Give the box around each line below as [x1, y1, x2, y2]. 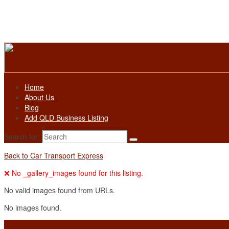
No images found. [4, 202, 61, 213]
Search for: [4, 131, 40, 142]
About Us [25, 92, 54, 102]
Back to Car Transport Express [4, 150, 103, 161]
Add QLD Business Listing [25, 112, 108, 123]
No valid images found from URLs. [4, 185, 115, 195]
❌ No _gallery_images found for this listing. [4, 168, 143, 178]
